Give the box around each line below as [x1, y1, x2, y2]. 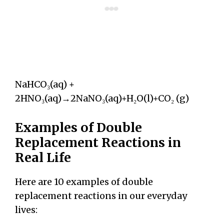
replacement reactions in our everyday [15, 190, 187, 202]
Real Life [15, 149, 71, 166]
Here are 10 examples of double [15, 176, 153, 188]
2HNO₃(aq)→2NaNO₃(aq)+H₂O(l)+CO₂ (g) [15, 92, 189, 104]
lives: [15, 204, 37, 216]
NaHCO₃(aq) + [15, 78, 74, 90]
